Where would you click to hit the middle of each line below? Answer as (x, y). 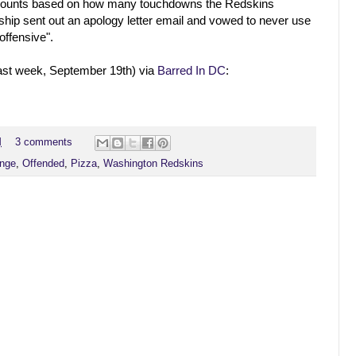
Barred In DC (192, 70)
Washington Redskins (153, 164)
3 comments (43, 143)
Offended (43, 164)
